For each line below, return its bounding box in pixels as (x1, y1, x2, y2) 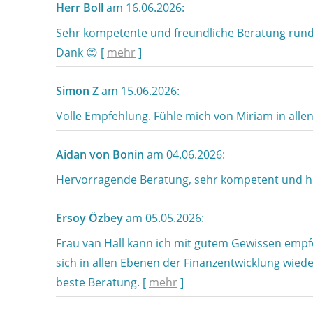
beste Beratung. (56, 275, 143, 290)
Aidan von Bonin (56, 147, 144, 162)
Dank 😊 (56, 45, 101, 60)
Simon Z (56, 83, 99, 99)
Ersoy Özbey (56, 210, 123, 226)
